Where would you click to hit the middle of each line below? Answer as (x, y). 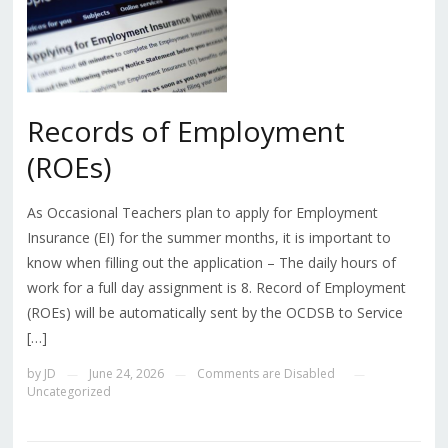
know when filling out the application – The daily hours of (211, 262)
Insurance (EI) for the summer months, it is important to (208, 237)
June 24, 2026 (126, 373)
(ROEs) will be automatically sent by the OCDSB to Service (214, 312)
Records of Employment (185, 130)
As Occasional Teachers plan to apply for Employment (202, 212)
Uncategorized (68, 391)
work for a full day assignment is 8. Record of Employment (216, 287)
